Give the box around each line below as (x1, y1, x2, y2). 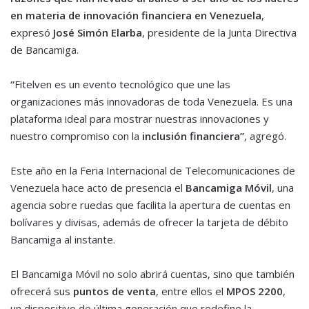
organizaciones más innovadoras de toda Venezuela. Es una (10, 94, 292, 109)
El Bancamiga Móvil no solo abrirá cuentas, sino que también (10, 267, 295, 281)
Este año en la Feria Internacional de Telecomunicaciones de (10, 163, 295, 178)
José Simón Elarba (53, 26, 142, 40)
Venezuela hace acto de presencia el (10, 181, 186, 195)
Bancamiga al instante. (10, 232, 115, 247)
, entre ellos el (156, 284, 226, 299)
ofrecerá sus (10, 284, 73, 299)
